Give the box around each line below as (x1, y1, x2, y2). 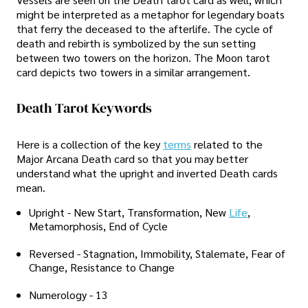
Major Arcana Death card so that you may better (16, 151, 248, 166)
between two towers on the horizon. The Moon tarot (16, 50, 270, 65)
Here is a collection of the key (16, 136, 163, 151)
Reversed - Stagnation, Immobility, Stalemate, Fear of (29, 245, 285, 261)
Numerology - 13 (29, 287, 108, 302)
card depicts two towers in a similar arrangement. (16, 65, 250, 80)
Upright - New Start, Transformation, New (29, 204, 229, 219)
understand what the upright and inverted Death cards (16, 165, 278, 180)
